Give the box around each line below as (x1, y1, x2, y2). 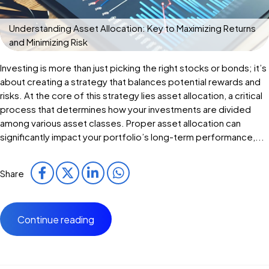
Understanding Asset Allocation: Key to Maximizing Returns (9, 22, 256, 34)
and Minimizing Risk (9, 36, 88, 48)
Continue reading (17, 213, 94, 226)
